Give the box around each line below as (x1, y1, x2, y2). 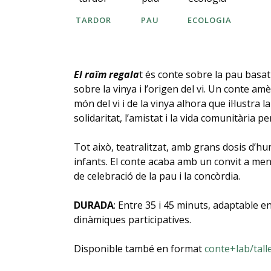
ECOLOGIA (188, 14, 232, 25)
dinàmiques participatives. (74, 212, 191, 226)
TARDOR (75, 14, 111, 25)
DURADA (74, 198, 114, 212)
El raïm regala (74, 67, 139, 81)
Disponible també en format (74, 241, 204, 255)
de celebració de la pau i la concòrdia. (74, 169, 240, 183)
